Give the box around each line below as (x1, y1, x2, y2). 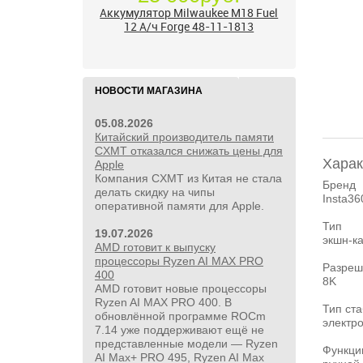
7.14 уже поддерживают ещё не (95, 323, 264, 336)
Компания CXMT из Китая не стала (95, 172, 282, 185)
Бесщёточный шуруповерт (118, 23, 260, 39)
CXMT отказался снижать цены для (95, 144, 283, 157)
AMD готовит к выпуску (95, 241, 216, 254)
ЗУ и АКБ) (163, 50, 216, 66)
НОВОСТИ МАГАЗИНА (95, 85, 203, 96)
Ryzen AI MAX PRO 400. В (95, 296, 232, 309)
